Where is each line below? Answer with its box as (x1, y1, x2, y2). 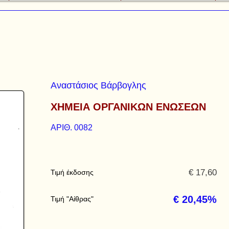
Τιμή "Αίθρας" (51, 195, 94, 203)
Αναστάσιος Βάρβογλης (51, 80, 146, 90)
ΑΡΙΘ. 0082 (51, 123, 93, 132)
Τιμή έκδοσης (51, 168, 94, 176)
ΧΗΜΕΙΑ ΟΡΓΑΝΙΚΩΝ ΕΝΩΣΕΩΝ (51, 101, 206, 112)
